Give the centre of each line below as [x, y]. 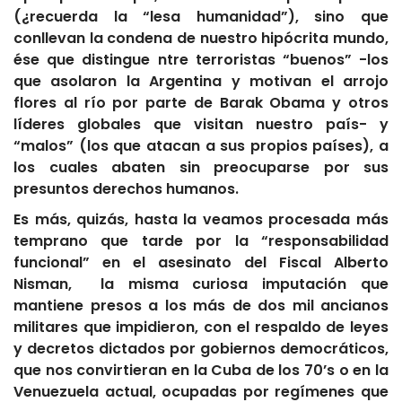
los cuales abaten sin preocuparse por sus [201, 168]
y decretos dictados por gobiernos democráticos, [201, 349]
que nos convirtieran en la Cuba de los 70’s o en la [201, 371]
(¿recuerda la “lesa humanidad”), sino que [201, 17]
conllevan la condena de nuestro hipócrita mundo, [201, 39]
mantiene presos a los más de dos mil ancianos [201, 306]
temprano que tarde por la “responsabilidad [201, 241]
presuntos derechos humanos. [126, 189]
